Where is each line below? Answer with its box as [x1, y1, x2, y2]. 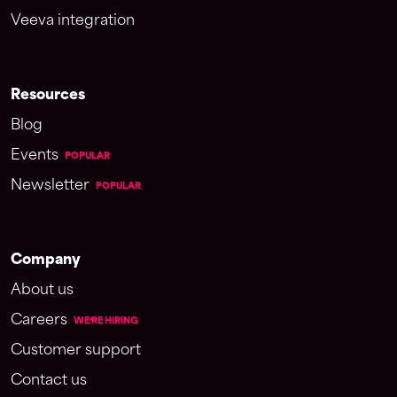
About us [11, 282, 74, 298]
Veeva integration [11, 12, 135, 28]
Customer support [11, 342, 141, 358]
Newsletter [11, 177, 90, 193]
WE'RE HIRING [74, 315, 138, 325]
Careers [11, 312, 67, 328]
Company [11, 252, 81, 268]
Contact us [11, 372, 87, 388]
